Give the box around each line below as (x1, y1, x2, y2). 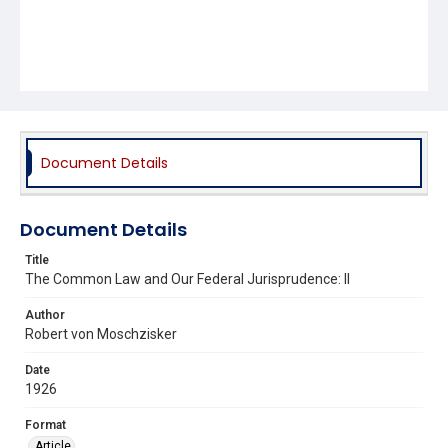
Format (25, 417, 66, 432)
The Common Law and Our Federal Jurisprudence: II (25, 270, 350, 287)
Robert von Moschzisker (25, 325, 177, 342)
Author (25, 307, 65, 322)
